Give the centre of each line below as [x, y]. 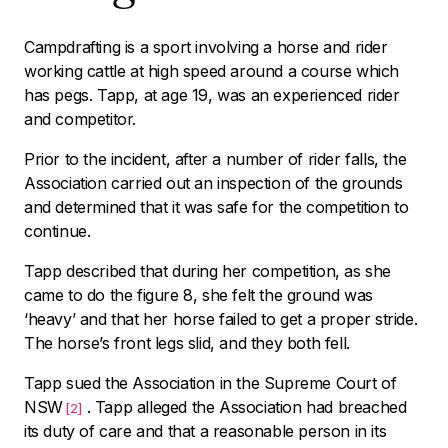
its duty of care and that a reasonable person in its [205, 430]
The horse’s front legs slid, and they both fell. [187, 342]
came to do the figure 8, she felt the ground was [198, 294]
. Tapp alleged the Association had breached [246, 406]
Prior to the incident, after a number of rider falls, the [215, 158]
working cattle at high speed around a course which [212, 70]
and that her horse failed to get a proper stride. [246, 318]
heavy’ [51, 318]
